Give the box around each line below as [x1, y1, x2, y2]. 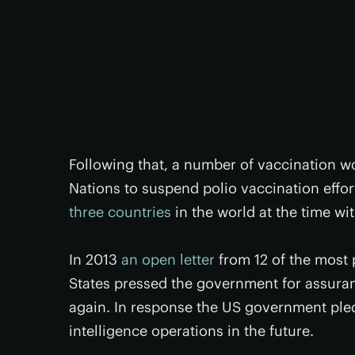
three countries [69, 203, 171, 221]
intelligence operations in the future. [69, 322, 314, 340]
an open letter [121, 250, 215, 269]
